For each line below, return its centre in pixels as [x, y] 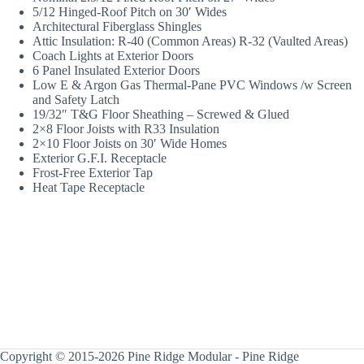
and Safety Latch [76, 99]
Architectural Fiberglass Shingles [117, 26]
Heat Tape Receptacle [89, 187]
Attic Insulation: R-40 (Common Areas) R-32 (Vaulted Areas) [190, 41]
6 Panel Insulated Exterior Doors [116, 70]
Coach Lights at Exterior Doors [113, 55]
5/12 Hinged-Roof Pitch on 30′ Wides [130, 11]
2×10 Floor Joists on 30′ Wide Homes [130, 143]
